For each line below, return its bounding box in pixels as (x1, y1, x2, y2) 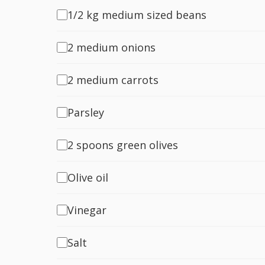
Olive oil (67, 170, 108, 185)
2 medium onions (67, 40, 156, 54)
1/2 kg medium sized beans (67, 8, 206, 22)
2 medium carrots (67, 73, 159, 87)
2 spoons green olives (67, 138, 178, 152)
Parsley (67, 105, 104, 119)
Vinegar (67, 203, 106, 217)
